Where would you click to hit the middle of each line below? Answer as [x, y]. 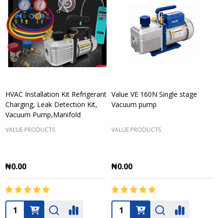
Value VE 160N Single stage [154, 94]
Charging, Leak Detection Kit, [51, 104]
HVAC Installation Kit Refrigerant [56, 94]
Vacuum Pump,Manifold [43, 115]
